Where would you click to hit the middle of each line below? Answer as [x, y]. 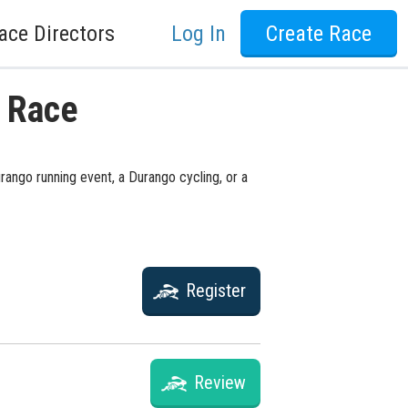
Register [216, 291]
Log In [199, 33]
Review [220, 382]
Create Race [319, 33]
